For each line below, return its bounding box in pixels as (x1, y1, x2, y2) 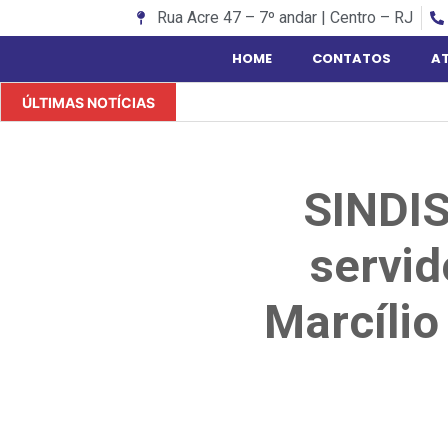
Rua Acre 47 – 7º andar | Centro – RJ (156, 8, 413, 27)
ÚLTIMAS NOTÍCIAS (13, 94, 164, 111)
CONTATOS (311, 49, 391, 68)
